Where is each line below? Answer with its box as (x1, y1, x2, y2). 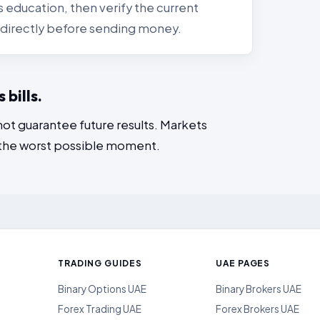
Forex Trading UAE (58, 303, 142, 315)
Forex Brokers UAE (215, 303, 299, 315)
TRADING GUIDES (58, 258, 142, 269)
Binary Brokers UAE (215, 283, 301, 295)
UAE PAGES (215, 258, 271, 269)
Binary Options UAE (58, 283, 147, 295)
